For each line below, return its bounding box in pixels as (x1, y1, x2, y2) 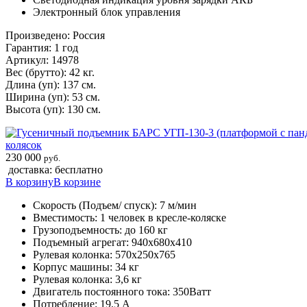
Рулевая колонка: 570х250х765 (33, 248, 175, 260)
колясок (5, 138, 42, 151)
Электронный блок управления (33, 5, 180, 18)
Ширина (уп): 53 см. (5, 90, 100, 103)
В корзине (53, 175, 101, 188)
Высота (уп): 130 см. (5, 103, 101, 115)
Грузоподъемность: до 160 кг (33, 223, 168, 236)
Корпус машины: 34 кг (33, 260, 139, 273)
